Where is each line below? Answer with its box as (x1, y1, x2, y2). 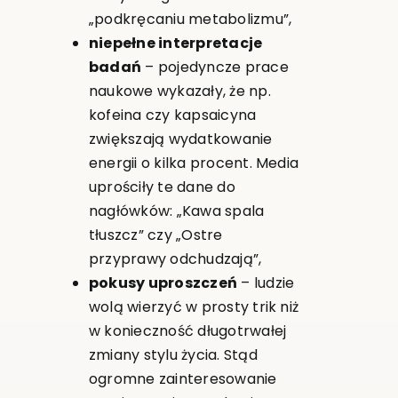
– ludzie (237, 272, 295, 293)
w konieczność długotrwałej (88, 320, 287, 341)
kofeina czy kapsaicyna (88, 104, 257, 125)
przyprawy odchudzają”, (88, 248, 262, 269)
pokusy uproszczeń (88, 272, 238, 293)
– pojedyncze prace (141, 56, 289, 77)
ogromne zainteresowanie (88, 368, 277, 389)
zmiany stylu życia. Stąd (88, 344, 258, 365)
